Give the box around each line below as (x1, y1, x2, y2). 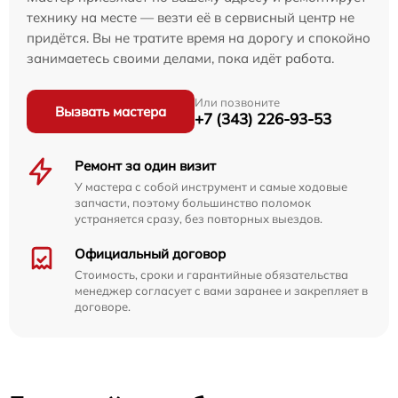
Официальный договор (75, 245, 226, 263)
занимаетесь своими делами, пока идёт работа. (27, 50, 334, 68)
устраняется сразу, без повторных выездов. (75, 211, 322, 227)
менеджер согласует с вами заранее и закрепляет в (75, 283, 368, 298)
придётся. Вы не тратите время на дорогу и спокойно (27, 29, 370, 47)
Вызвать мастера (55, 103, 166, 121)
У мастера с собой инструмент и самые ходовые (75, 179, 347, 195)
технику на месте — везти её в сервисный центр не (27, 9, 354, 27)
